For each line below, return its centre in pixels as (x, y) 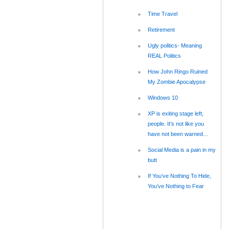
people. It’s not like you (176, 123)
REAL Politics (164, 55)
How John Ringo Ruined (178, 71)
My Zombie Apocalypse (177, 82)
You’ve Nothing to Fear (176, 186)
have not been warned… (178, 134)
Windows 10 (163, 97)
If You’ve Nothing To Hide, (179, 176)
